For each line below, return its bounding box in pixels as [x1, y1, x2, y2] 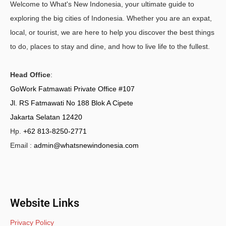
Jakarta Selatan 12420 [10, 112, 82, 121]
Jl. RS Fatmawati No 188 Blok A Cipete [10, 98, 133, 107]
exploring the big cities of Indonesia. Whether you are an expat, [10, 14, 212, 22]
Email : [10, 141, 34, 149]
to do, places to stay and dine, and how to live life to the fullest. [10, 42, 210, 50]
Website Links [10, 197, 79, 209]
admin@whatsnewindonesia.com [34, 141, 139, 149]
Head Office [10, 70, 50, 79]
